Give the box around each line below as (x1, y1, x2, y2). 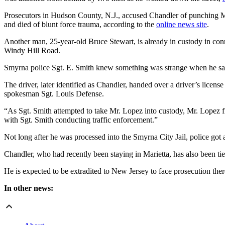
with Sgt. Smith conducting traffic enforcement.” (4, 116, 158, 125)
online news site (156, 20, 207, 29)
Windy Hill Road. (4, 46, 60, 55)
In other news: (4, 184, 53, 193)
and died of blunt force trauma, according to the (4, 20, 156, 29)
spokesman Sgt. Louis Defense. (4, 89, 104, 98)
